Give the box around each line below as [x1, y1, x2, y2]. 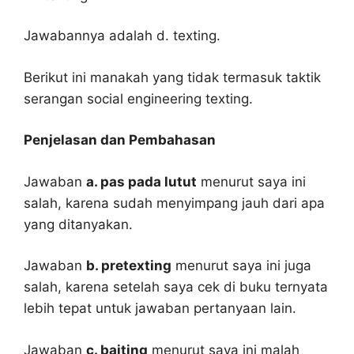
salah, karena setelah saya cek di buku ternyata [24, 279, 328, 296]
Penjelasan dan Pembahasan [24, 132, 216, 149]
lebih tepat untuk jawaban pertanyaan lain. [24, 300, 296, 317]
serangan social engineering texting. [24, 90, 253, 107]
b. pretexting [86, 258, 171, 274]
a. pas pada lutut [86, 173, 197, 190]
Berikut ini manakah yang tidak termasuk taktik [24, 69, 321, 85]
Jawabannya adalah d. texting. [24, 28, 220, 44]
